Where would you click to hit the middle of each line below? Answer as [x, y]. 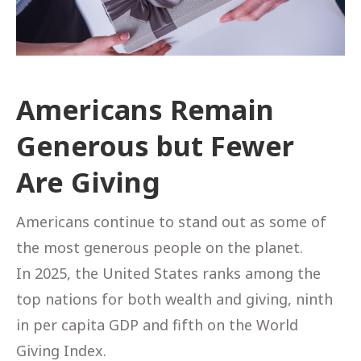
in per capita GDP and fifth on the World [157, 324]
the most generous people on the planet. [160, 247]
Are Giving [88, 182]
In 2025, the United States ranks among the [168, 273]
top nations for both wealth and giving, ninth [174, 299]
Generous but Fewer [155, 145]
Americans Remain [145, 109]
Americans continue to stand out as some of [171, 221]
